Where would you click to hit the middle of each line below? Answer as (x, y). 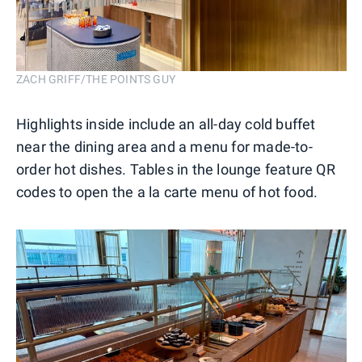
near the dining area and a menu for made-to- (164, 146)
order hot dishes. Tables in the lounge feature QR (176, 169)
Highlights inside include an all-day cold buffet (166, 124)
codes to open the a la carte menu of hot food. (167, 192)
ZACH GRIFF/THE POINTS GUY (96, 79)
